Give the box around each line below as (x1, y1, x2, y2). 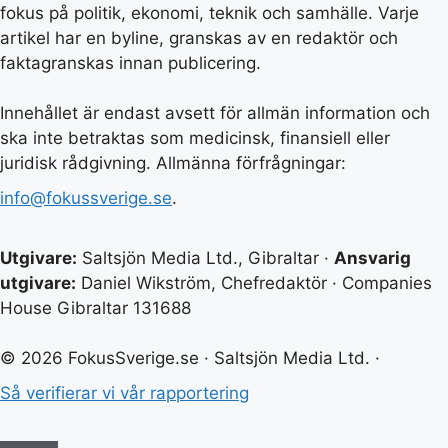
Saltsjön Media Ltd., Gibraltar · (77, 247, 334, 268)
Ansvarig (334, 247, 411, 268)
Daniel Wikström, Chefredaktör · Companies (76, 272, 432, 293)
